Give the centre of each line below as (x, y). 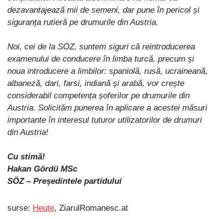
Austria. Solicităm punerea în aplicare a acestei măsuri (107, 108)
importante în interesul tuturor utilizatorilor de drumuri (105, 120)
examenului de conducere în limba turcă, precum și (101, 59)
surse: (20, 208)
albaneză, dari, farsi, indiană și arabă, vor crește (96, 83)
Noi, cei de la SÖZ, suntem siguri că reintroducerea (101, 46)
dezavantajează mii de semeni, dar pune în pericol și (103, 10)
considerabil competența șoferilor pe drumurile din (99, 95)
